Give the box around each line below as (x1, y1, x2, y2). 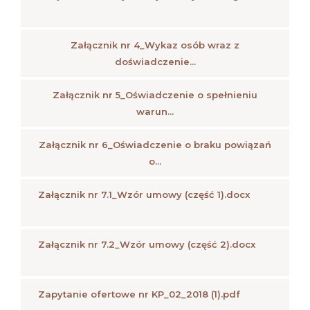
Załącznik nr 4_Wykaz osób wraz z (71, 39, 239, 51)
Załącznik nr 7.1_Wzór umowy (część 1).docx (38, 189, 250, 200)
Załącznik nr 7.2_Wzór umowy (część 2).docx (38, 239, 255, 250)
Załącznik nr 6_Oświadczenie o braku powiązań (39, 139, 271, 150)
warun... (136, 106, 174, 117)
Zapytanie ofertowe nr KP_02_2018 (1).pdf (38, 289, 240, 300)
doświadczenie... (114, 56, 196, 67)
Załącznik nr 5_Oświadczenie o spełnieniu (53, 89, 257, 100)
